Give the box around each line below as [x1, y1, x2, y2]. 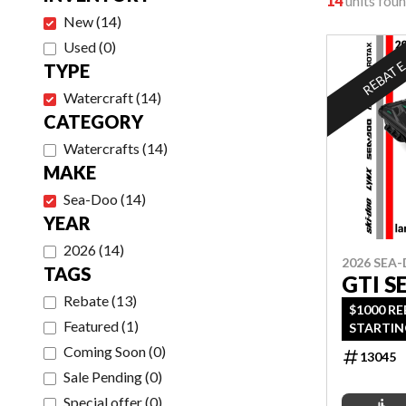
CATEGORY [43, 111, 143, 132]
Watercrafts [63, 140, 140, 157]
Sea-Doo [63, 190, 118, 208]
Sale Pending [63, 368, 142, 385]
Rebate [63, 292, 109, 309]
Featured [63, 317, 119, 334]
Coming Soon [63, 343, 146, 360]
